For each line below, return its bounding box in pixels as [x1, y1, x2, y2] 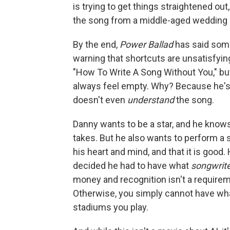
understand [127, 94, 176, 106]
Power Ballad [120, 39, 175, 50]
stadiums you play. [73, 202, 148, 213]
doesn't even [73, 94, 127, 106]
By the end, [73, 39, 120, 50]
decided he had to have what [73, 160, 191, 171]
